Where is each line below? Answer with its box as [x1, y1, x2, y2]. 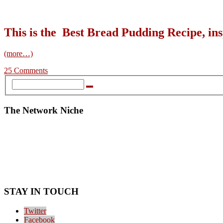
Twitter [24, 206, 46, 215]
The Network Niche [4, 105, 83, 115]
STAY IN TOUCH [4, 186, 79, 197]
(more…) [4, 49, 33, 58]
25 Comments [4, 66, 48, 75]
